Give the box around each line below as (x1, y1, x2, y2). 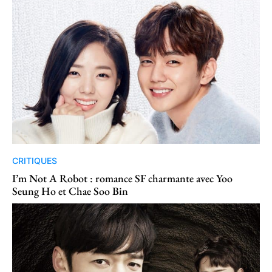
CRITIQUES (12, 155, 57, 166)
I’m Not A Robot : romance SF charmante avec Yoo (12, 171, 233, 185)
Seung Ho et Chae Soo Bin (12, 183, 128, 198)
